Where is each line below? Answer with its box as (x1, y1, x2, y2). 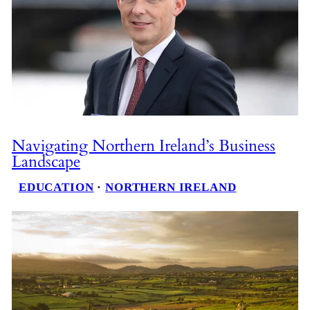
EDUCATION (18, 180, 94, 194)
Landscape (11, 151, 80, 173)
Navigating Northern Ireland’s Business (11, 135, 275, 157)
